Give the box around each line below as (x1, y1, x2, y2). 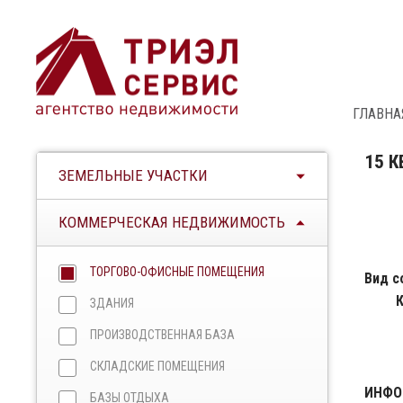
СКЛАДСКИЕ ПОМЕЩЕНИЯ (90, 359, 225, 373)
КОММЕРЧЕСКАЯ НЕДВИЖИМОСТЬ (58, 213, 285, 231)
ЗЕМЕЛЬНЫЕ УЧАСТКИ (58, 166, 208, 184)
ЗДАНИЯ (90, 296, 134, 310)
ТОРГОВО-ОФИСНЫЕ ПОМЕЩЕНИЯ (90, 264, 264, 279)
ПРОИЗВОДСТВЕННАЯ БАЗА (90, 327, 235, 342)
